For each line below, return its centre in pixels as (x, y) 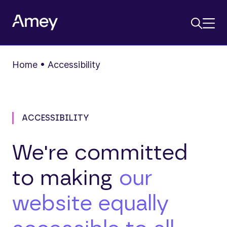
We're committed (100, 153)
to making (66, 178)
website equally (90, 204)
